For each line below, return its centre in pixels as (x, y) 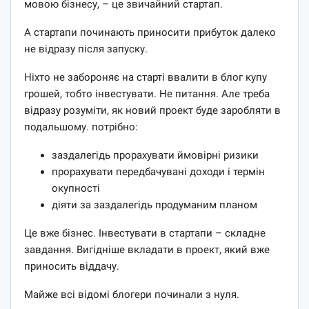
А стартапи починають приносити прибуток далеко (150, 32)
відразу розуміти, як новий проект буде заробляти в (152, 110)
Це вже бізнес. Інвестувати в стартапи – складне (145, 233)
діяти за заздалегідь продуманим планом (154, 205)
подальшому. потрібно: (81, 127)
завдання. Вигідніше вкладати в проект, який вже (147, 249)
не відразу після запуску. (86, 49)
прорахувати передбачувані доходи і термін (158, 171)
